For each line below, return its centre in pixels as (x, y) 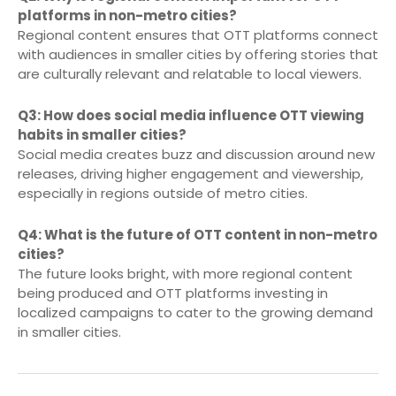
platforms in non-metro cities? (127, 15)
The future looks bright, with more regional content (185, 273)
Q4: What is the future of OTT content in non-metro (198, 234)
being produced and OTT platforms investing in (173, 293)
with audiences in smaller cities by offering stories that (198, 54)
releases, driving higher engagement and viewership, (190, 173)
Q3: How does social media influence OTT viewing (191, 115)
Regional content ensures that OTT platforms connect (198, 34)
